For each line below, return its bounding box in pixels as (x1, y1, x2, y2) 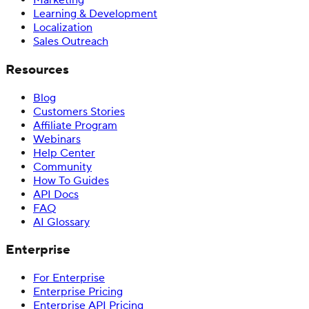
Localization (33, 21, 92, 35)
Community (33, 159, 92, 174)
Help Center (33, 146, 95, 160)
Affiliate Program (33, 118, 117, 132)
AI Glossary (33, 215, 90, 229)
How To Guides (33, 173, 109, 188)
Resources (6, 61, 69, 78)
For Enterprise (33, 271, 105, 286)
